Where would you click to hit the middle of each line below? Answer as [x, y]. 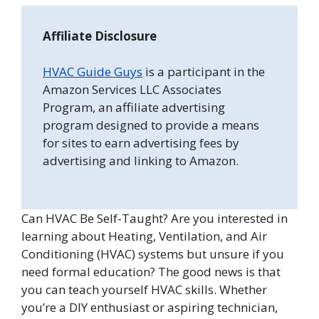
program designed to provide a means [151, 125]
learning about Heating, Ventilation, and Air [144, 236]
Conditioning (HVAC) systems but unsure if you [153, 253]
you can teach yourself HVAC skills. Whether [144, 289]
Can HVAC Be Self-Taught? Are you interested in [155, 218]
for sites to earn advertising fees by [141, 143]
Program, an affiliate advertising [134, 108]
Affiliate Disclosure [100, 36]
